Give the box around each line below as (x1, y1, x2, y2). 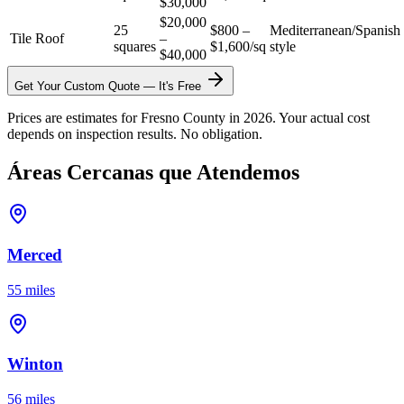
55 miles (7, 281, 55, 298)
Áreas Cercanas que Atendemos (7, 161, 299, 185)
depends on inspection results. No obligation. (7, 126, 262, 142)
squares (114, 39, 156, 55)
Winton (7, 354, 63, 374)
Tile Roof (10, 31, 64, 47)
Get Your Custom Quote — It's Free (14, 79, 205, 94)
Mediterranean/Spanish (270, 23, 400, 39)
